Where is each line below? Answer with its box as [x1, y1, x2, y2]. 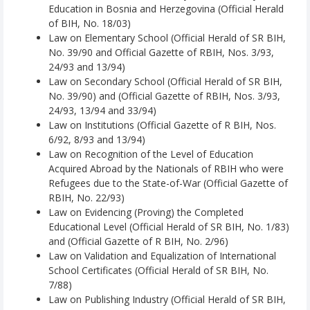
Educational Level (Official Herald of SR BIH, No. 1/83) [48, 220, 289, 234]
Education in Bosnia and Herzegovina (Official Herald [48, 2, 284, 16]
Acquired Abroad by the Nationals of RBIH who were [48, 162, 284, 176]
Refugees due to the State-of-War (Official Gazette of [48, 176, 288, 190]
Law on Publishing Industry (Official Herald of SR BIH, [48, 293, 286, 307]
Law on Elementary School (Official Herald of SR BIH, [48, 31, 286, 45]
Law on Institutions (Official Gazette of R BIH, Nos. [48, 118, 276, 132]
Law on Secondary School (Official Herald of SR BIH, [48, 75, 282, 89]
